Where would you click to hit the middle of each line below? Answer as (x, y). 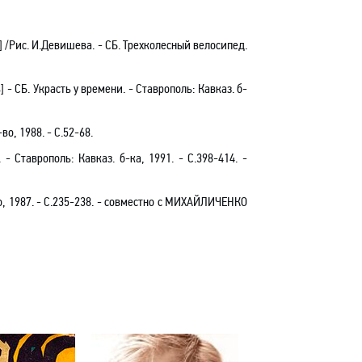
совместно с (135, 202)
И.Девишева (62, 45)
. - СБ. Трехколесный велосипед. (170, 45)
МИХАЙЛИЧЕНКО (206, 202)
